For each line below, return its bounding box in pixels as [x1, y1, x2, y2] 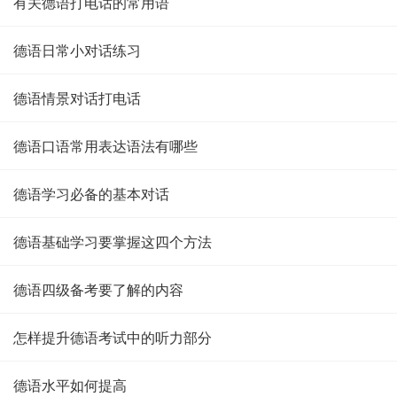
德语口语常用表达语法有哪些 [13, 136, 198, 156]
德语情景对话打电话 [13, 88, 141, 108]
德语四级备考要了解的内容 [13, 279, 183, 300]
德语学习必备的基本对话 [13, 183, 169, 204]
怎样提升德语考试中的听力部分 [13, 327, 212, 347]
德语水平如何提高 [13, 375, 127, 395]
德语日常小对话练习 [13, 40, 141, 60]
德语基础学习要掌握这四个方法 [13, 231, 212, 252]
